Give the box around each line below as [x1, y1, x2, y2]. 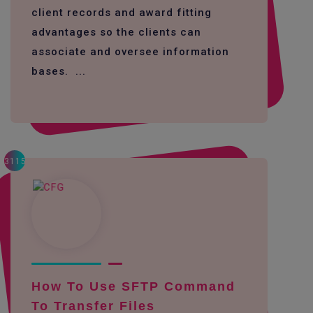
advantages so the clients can [31, 25, 201, 38]
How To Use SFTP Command [31, 279, 235, 293]
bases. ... [31, 64, 86, 78]
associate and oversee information [31, 45, 229, 58]
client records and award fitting [31, 6, 212, 19]
